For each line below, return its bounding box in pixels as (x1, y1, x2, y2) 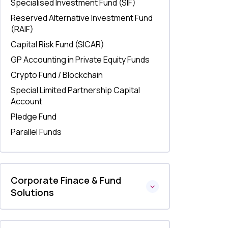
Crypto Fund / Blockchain (11, 69, 103, 80)
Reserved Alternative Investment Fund (11, 12, 153, 23)
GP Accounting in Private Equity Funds (11, 54, 150, 65)
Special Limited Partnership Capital (11, 84, 140, 96)
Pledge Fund (11, 111, 57, 122)
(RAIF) (11, 23, 34, 35)
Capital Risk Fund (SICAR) (11, 39, 105, 50)
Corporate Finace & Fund (11, 174, 122, 186)
